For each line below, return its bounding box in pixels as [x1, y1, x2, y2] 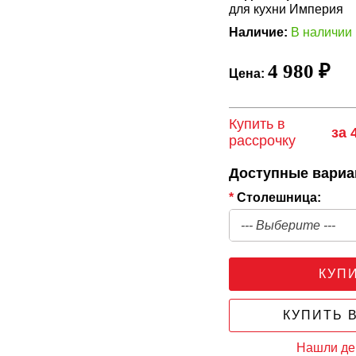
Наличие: [229, 25, 288, 39]
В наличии [291, 25, 353, 39]
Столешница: [234, 191, 322, 204]
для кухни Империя [229, 2, 344, 16]
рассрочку [229, 133, 296, 149]
